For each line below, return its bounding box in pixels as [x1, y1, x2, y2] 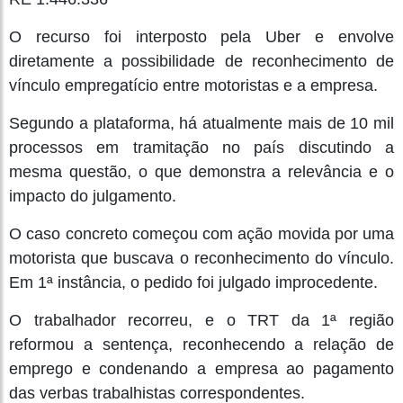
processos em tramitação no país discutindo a [9, 138, 394, 157]
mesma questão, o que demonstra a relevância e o [9, 162, 394, 181]
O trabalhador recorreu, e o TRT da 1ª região [9, 310, 394, 329]
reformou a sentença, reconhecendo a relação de [9, 335, 394, 354]
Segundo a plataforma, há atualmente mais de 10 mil [9, 113, 394, 132]
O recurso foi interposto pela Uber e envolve [9, 27, 394, 46]
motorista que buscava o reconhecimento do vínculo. [9, 248, 394, 267]
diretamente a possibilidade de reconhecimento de [9, 51, 394, 70]
